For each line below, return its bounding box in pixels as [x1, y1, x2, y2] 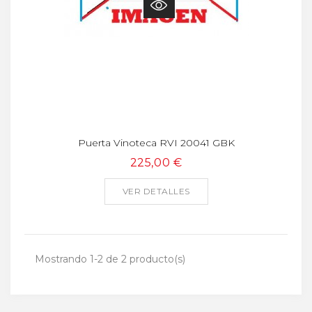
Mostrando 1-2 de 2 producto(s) [35, 252, 185, 265]
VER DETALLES [122, 185, 190, 196]
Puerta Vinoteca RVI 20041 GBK [77, 136, 235, 149]
